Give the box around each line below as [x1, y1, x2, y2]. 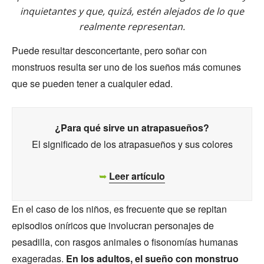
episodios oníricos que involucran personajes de [12, 218, 214, 232]
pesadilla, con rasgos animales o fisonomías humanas [12, 235, 238, 249]
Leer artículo [109, 169, 165, 183]
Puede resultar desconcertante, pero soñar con [12, 43, 207, 57]
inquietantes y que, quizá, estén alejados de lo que [20, 4, 244, 18]
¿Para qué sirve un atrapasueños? [55, 120, 209, 134]
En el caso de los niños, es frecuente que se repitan [12, 202, 227, 216]
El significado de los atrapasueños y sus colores [31, 137, 233, 151]
